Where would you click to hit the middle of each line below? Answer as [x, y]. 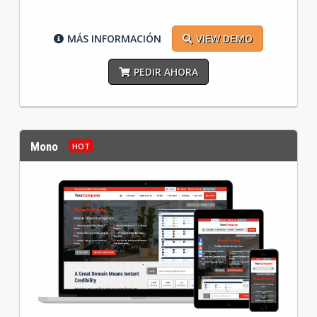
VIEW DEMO [225, 39]
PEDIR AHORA [166, 72]
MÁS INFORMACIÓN [115, 39]
